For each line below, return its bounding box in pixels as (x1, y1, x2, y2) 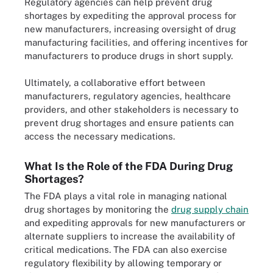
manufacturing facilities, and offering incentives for (24, 37, 248, 48)
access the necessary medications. (24, 131, 175, 141)
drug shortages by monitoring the (24, 204, 171, 214)
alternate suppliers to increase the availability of (24, 231, 235, 241)
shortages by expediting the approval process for (24, 10, 236, 21)
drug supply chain (171, 204, 249, 214)
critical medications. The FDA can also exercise (24, 244, 227, 255)
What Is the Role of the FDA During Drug (24, 160, 233, 172)
